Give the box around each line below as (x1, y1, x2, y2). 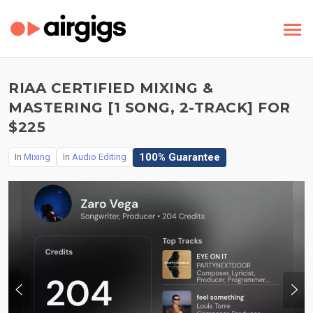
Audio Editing (72, 152, 126, 162)
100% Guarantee (139, 150, 220, 163)
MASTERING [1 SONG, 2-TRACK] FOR (8, 99, 291, 116)
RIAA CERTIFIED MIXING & (8, 80, 214, 96)
